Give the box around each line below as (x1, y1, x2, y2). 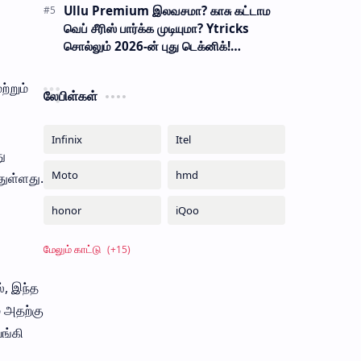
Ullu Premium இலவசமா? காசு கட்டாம (63, 2, 271, 19)
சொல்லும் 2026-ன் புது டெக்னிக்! (63, 37, 230, 54)
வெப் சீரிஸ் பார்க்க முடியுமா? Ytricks (63, 19, 249, 36)
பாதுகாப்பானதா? (63, 55, 149, 72)
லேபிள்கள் (43, 86, 98, 105)
